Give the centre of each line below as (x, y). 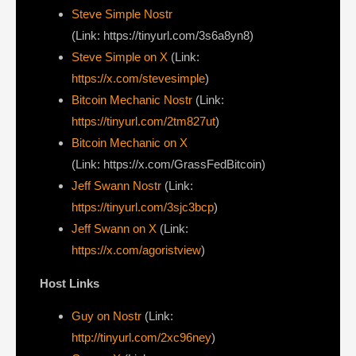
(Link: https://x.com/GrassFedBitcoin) (168, 164)
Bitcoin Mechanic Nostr (132, 100)
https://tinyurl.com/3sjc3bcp (143, 207)
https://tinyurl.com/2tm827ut (143, 122)
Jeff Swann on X (114, 229)
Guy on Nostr (106, 316)
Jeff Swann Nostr (116, 186)
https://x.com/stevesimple (138, 79)
